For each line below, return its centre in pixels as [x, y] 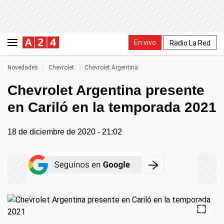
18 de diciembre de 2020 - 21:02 [65, 132]
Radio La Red [190, 43]
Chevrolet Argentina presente [106, 90]
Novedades [23, 67]
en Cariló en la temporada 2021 [112, 107]
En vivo [145, 42]
